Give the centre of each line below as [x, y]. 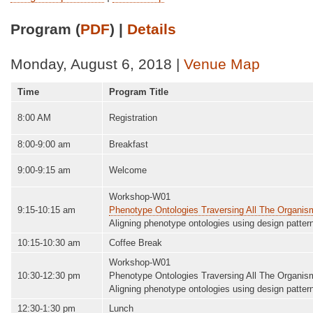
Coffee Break [136, 243]
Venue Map [222, 65]
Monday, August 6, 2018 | [97, 65]
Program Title [139, 92]
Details [152, 29]
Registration [134, 118]
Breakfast [129, 145]
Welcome [128, 170]
